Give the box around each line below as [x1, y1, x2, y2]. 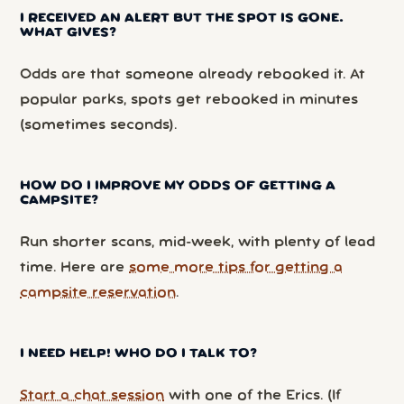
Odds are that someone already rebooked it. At [20, 68, 366, 81]
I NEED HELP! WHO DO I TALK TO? [20, 348, 258, 361]
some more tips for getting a [129, 261, 344, 274]
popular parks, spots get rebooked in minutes [20, 93, 359, 106]
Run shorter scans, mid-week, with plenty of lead [20, 235, 376, 249]
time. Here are [20, 261, 130, 274]
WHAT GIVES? [20, 26, 117, 39]
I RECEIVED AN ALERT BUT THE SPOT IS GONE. [20, 12, 344, 24]
